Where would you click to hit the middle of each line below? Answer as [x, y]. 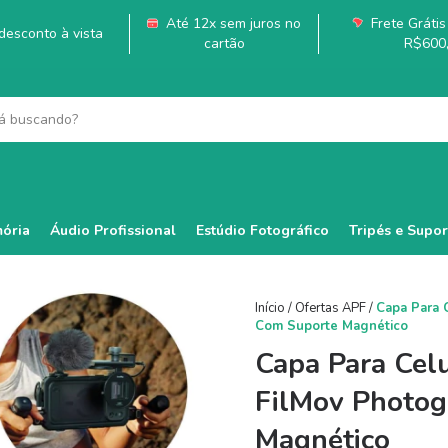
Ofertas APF [330, 308]
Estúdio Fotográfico [262, 230]
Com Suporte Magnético [331, 326]
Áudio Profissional [113, 230]
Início [270, 308]
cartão [224, 43]
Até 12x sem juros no [231, 23]
